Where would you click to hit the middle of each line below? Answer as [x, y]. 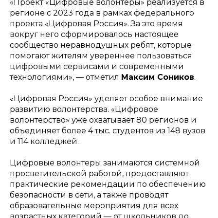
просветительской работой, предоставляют [99, 173]
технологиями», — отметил [65, 77]
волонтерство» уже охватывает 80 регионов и [103, 120]
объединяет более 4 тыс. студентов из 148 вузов [108, 131]
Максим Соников [158, 77]
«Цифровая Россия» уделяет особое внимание [106, 99]
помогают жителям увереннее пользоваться [101, 56]
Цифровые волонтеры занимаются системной [105, 163]
